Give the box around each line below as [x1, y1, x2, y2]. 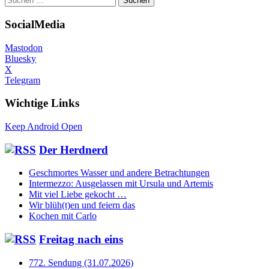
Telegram [5, 74, 40, 85]
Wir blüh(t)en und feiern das [29, 200, 135, 211]
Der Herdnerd [39, 143, 108, 156]
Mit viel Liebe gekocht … [29, 189, 127, 200]
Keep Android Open [5, 121, 82, 131]
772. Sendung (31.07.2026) [29, 257, 133, 268]
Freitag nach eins [39, 233, 123, 246]
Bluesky [5, 53, 36, 64]
